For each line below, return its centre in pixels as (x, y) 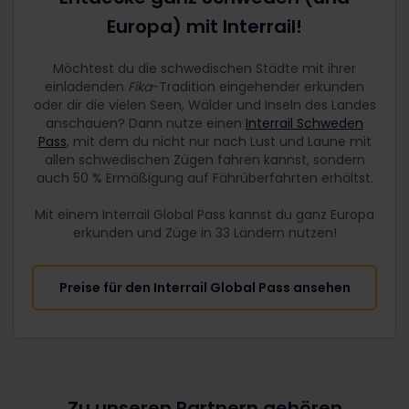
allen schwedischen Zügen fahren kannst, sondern (204, 160)
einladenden (86, 87)
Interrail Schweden (304, 124)
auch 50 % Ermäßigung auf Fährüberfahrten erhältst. (204, 178)
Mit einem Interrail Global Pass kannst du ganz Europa (204, 215)
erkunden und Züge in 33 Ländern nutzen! (204, 233)
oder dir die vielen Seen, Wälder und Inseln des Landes (204, 105)
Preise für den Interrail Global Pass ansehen (204, 288)
